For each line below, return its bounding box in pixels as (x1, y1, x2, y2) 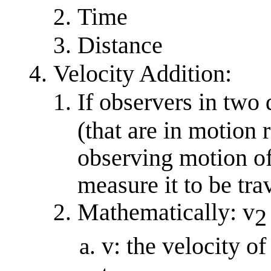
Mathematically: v (77, 198, 255, 226)
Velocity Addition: (53, 60, 232, 87)
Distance (77, 31, 163, 59)
